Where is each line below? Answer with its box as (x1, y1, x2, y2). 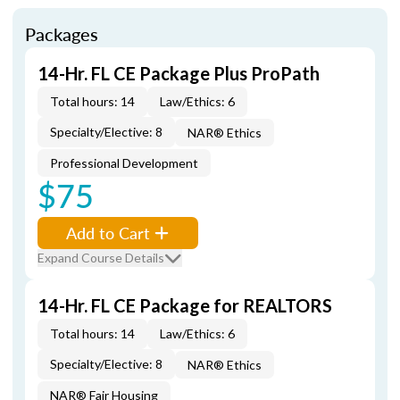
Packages (25, 21, 98, 46)
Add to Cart (66, 221, 150, 244)
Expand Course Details (37, 250, 164, 265)
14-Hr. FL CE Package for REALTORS (37, 295, 332, 316)
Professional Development (50, 155, 198, 171)
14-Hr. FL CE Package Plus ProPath (37, 62, 320, 84)
